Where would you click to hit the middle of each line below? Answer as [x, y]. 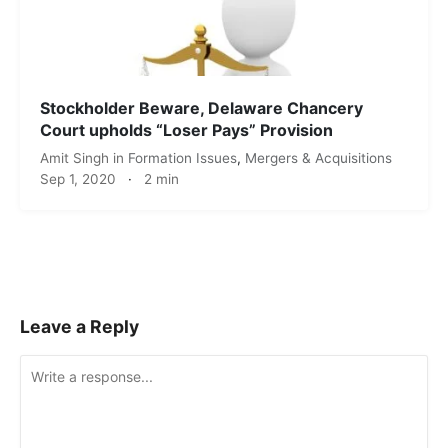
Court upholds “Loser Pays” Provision [186, 130]
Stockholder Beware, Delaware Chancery [201, 108]
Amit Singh [76, 158]
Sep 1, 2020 [78, 179]
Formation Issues [182, 158]
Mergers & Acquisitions [318, 158]
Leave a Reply [79, 327]
